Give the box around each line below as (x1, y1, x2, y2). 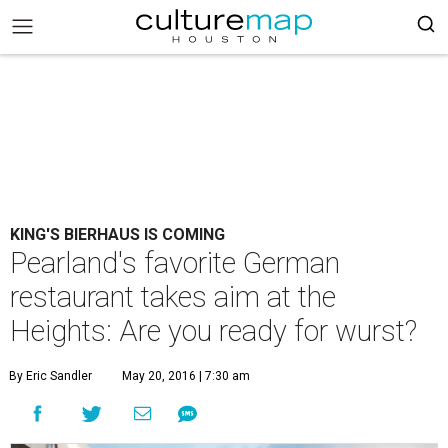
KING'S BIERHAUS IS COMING (10, 225, 225, 244)
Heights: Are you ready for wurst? (10, 314, 417, 348)
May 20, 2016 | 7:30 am (122, 369, 250, 383)
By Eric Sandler (9, 369, 92, 383)
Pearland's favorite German (10, 246, 340, 280)
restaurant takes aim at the (10, 280, 336, 314)
